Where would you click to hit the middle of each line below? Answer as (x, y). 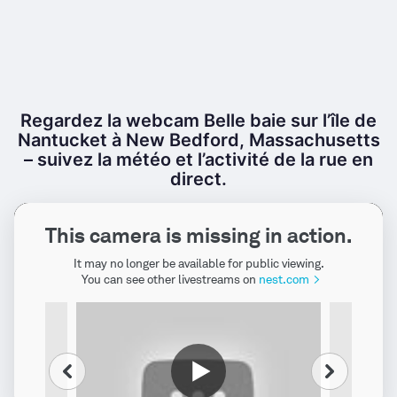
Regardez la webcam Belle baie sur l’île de (198, 121)
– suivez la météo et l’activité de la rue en (198, 160)
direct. (198, 179)
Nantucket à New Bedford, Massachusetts (198, 140)
